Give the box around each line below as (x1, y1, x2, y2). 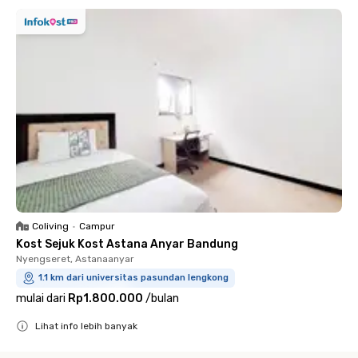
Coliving (32, 221, 69, 232)
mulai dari (16, 292, 66, 305)
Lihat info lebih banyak (35, 320, 137, 332)
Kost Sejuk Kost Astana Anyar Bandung (16, 237, 238, 251)
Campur (79, 221, 115, 232)
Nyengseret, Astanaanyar (16, 253, 134, 265)
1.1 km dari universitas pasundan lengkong (38, 272, 229, 283)
